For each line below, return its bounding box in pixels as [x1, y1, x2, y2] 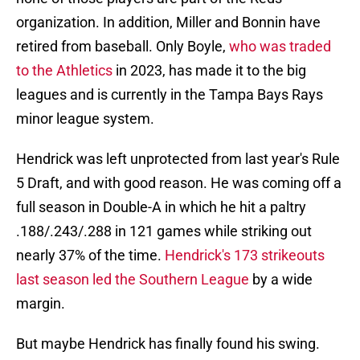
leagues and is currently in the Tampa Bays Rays [16, 86, 323, 104]
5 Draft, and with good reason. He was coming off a [16, 174, 342, 192]
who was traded [229, 38, 331, 55]
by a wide [249, 271, 313, 288]
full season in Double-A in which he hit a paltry [16, 198, 306, 216]
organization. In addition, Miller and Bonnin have [16, 14, 321, 31]
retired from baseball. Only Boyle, [16, 38, 229, 55]
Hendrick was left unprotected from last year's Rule [16, 150, 340, 168]
